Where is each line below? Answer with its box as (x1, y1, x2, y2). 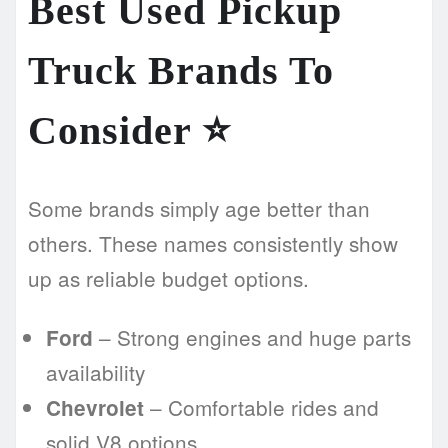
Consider (28, 108, 202, 154)
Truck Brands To (28, 48, 334, 94)
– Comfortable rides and (144, 392, 379, 423)
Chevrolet (46, 393, 144, 423)
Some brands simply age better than (28, 193, 370, 224)
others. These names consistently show (28, 228, 398, 259)
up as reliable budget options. (28, 263, 309, 294)
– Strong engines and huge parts (93, 322, 411, 353)
